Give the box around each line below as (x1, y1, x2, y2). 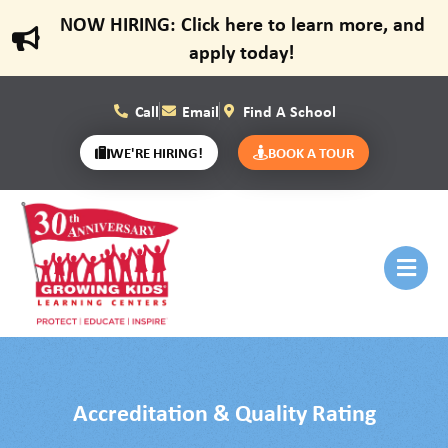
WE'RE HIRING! (109, 142, 203, 163)
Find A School (242, 100, 336, 122)
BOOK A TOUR (267, 142, 354, 163)
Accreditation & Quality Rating (72, 395, 376, 428)
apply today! (189, 38, 296, 65)
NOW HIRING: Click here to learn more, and (59, 10, 425, 37)
